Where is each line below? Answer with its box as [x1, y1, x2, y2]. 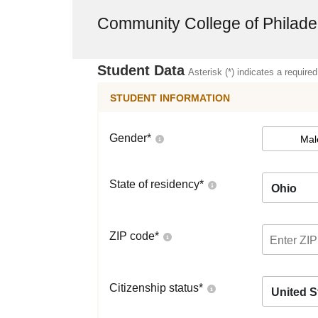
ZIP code [109, 230, 155, 242]
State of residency [109, 178, 199, 190]
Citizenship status [109, 282, 199, 294]
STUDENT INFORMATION [110, 92, 230, 104]
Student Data [97, 62, 185, 78]
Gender [109, 132, 147, 144]
